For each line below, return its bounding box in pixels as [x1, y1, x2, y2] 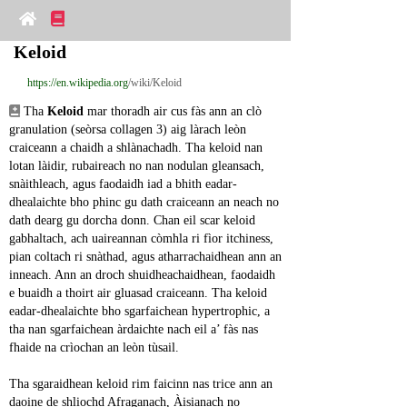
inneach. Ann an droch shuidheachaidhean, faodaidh [9, 268, 275, 282]
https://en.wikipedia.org [27, 76, 128, 89]
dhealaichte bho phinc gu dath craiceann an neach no [9, 195, 279, 209]
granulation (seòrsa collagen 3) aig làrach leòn [9, 123, 246, 136]
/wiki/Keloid [128, 76, 182, 89]
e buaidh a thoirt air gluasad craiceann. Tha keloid [9, 286, 267, 300]
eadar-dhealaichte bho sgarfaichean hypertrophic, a [9, 304, 270, 318]
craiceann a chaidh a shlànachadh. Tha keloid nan [9, 141, 263, 154]
